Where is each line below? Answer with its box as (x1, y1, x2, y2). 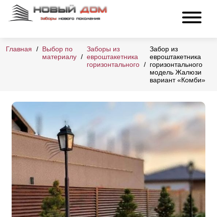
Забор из (150, 45, 178, 53)
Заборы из (87, 45, 120, 53)
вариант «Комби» (150, 76, 205, 84)
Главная (6, 45, 32, 53)
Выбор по (42, 45, 73, 53)
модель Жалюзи (150, 68, 201, 77)
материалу (42, 53, 77, 61)
